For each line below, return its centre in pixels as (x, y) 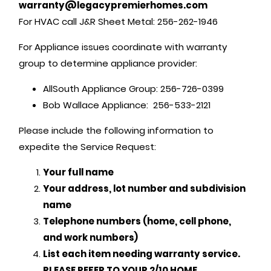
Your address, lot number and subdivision (145, 189)
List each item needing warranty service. (142, 254)
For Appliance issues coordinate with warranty (123, 47)
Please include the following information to (116, 131)
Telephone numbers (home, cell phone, (137, 221)
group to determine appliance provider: (108, 64)
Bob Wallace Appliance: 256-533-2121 (127, 105)
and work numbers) (91, 238)
